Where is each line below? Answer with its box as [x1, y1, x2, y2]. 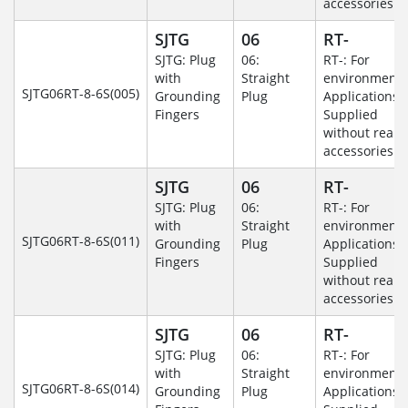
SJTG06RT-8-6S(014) [22, 380, 139, 398]
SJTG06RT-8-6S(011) [22, 232, 139, 250]
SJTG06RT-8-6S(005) [22, 85, 139, 103]
